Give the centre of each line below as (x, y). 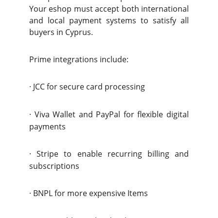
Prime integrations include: (79, 59)
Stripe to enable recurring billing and (113, 154)
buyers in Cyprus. (61, 32)
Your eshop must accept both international (109, 9)
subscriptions (54, 166)
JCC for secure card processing (89, 87)
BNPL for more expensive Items (91, 193)
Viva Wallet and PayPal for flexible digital (112, 114)
